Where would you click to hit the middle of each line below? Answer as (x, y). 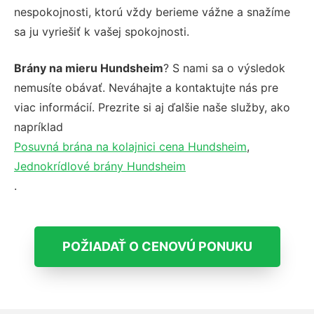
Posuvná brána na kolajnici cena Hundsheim (130, 146)
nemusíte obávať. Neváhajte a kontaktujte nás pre (146, 87)
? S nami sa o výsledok (224, 68)
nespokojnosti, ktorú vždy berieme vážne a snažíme (152, 12)
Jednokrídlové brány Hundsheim (100, 166)
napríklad (39, 127)
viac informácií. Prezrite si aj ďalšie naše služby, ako (152, 107)
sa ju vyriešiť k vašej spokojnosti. (102, 31)
